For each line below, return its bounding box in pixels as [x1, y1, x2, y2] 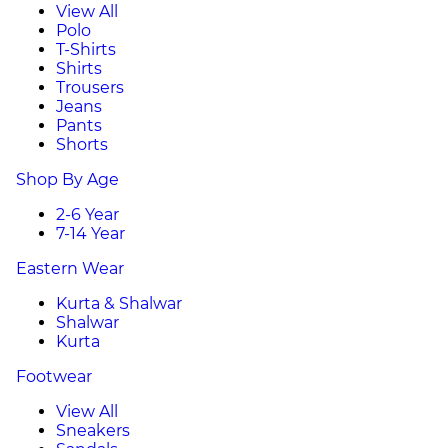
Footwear [16, 367, 92, 386]
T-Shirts [56, 40, 116, 59]
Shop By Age [16, 170, 119, 189]
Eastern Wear [16, 259, 124, 278]
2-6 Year [56, 205, 119, 224]
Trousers [56, 78, 124, 97]
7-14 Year [56, 224, 125, 243]
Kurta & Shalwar [56, 294, 182, 313]
